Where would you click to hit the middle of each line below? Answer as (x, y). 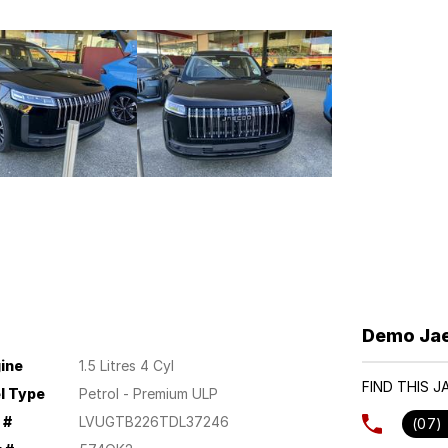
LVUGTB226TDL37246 (153, 421)
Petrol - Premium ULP (148, 393)
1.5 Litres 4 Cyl (126, 365)
